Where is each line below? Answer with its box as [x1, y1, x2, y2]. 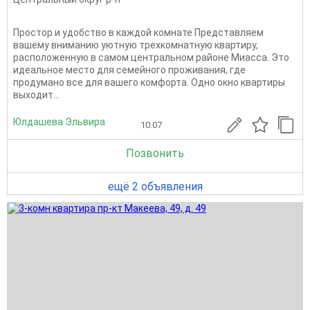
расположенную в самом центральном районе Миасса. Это [13, 51, 289, 63]
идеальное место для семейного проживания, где [13, 64, 246, 75]
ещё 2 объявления [107, 179, 203, 193]
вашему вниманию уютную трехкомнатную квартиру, [13, 39, 258, 51]
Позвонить [126, 146, 184, 160]
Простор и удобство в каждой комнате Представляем [13, 26, 264, 38]
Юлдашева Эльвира [13, 116, 105, 127]
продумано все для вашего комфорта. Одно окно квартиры [13, 76, 285, 88]
